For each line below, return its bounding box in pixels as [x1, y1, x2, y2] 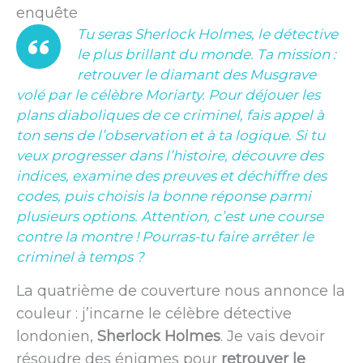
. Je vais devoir [220, 327, 325, 345]
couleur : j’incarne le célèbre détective [16, 304, 292, 322]
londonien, [16, 327, 97, 345]
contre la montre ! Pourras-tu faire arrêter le [16, 228, 314, 245]
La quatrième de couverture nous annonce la [16, 281, 345, 300]
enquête [16, 3, 78, 22]
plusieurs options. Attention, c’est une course [16, 207, 323, 224]
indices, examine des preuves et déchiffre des [16, 167, 327, 184]
